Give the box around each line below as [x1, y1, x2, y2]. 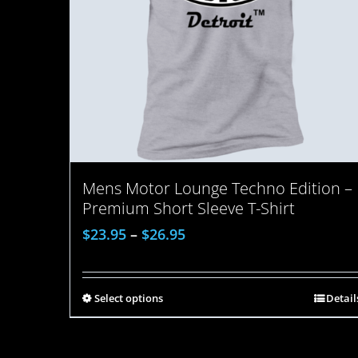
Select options [94, 291, 163, 306]
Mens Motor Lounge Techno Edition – [82, 177, 352, 200]
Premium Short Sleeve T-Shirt [82, 197, 295, 220]
